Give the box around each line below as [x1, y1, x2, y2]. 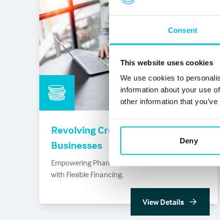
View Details [142, 197, 184, 207]
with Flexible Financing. [51, 169, 123, 180]
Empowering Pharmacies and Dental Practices [51, 158, 199, 168]
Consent [168, 26, 197, 34]
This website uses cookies [120, 58, 213, 67]
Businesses [51, 138, 102, 152]
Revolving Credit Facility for [51, 123, 175, 137]
